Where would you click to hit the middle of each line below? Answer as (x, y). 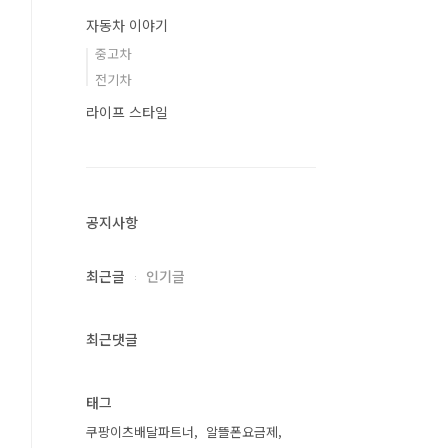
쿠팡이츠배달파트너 (140, 431)
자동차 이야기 (127, 25)
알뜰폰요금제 (242, 431)
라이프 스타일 (127, 112)
